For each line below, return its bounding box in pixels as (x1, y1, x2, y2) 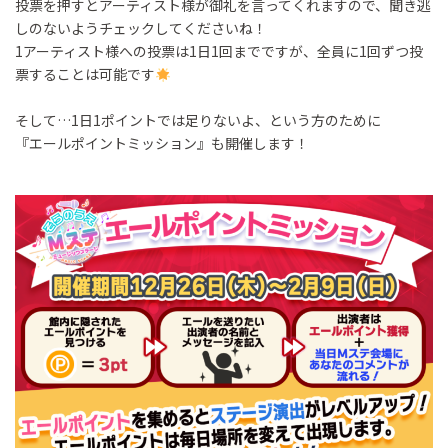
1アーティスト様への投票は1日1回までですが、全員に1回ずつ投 (15, 41, 423, 62)
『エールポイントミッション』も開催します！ (15, 133, 309, 154)
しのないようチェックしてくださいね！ (15, 18, 267, 39)
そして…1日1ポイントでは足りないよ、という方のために (15, 110, 381, 131)
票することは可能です (15, 64, 155, 85)
